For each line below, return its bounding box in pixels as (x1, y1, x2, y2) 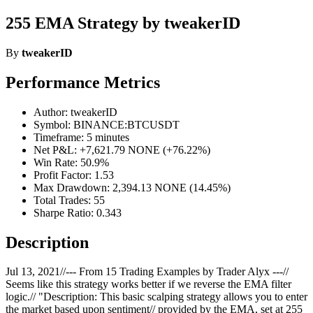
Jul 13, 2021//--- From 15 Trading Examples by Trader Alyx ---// (6, 265, 289, 278)
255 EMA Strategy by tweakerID (6, 13, 240, 32)
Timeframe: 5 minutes (34, 131, 129, 143)
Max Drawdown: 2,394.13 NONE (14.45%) (34, 181, 231, 194)
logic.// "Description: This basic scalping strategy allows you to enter (6, 291, 307, 303)
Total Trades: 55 (34, 194, 105, 206)
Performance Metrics (6, 73, 160, 92)
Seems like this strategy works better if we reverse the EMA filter (6, 278, 291, 291)
